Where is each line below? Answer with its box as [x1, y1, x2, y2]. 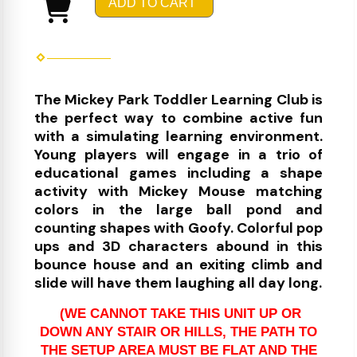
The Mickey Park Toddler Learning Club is [33, 90, 324, 110]
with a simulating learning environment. [33, 127, 324, 147]
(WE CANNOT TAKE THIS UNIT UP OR [59, 306, 301, 321]
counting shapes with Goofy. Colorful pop [33, 218, 324, 238]
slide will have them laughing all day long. [33, 273, 322, 293]
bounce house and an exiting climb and [33, 255, 324, 275]
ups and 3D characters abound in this [33, 237, 324, 257]
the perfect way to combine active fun [33, 108, 324, 128]
